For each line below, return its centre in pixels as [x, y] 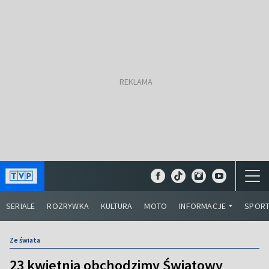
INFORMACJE [203, 206]
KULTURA [117, 206]
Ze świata [25, 240]
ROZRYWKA [68, 206]
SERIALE [21, 206]
